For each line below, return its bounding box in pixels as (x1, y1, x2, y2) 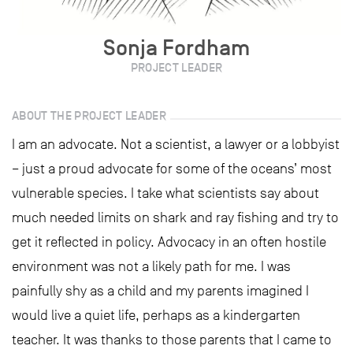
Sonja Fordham (103, 34, 250, 61)
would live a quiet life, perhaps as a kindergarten (12, 307, 300, 323)
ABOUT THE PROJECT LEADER (12, 108, 167, 123)
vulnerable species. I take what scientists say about (12, 185, 319, 201)
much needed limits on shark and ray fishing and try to (12, 210, 339, 225)
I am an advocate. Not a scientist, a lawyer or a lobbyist (12, 136, 340, 152)
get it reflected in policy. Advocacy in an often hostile (12, 234, 326, 250)
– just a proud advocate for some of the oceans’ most (12, 161, 332, 176)
